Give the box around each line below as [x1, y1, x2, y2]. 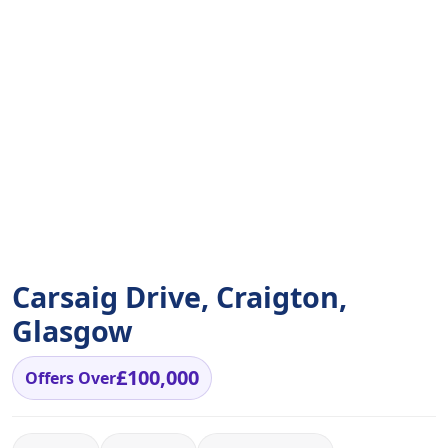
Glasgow [12, 311, 133, 350]
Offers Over [24, 367, 116, 390]
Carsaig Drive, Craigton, [12, 277, 347, 316]
